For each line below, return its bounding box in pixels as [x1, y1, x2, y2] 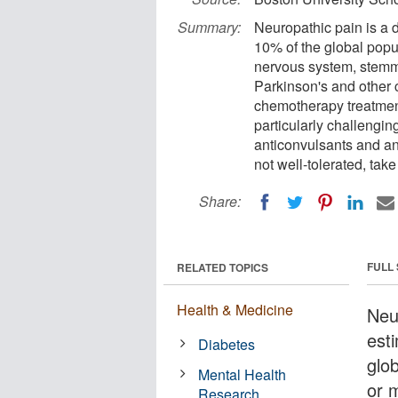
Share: [199, 191, 241, 211]
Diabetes [198, 333, 256, 354]
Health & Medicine [177, 298, 293, 320]
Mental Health [198, 363, 287, 385]
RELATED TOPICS [177, 259, 268, 275]
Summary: [178, 17, 241, 37]
